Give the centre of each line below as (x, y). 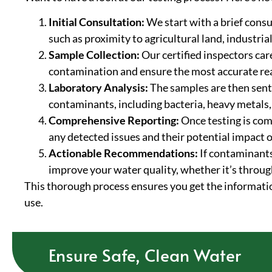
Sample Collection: (94, 55)
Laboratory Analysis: (98, 88)
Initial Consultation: (97, 22)
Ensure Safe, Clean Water (145, 254)
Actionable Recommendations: (123, 153)
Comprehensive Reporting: (114, 121)
